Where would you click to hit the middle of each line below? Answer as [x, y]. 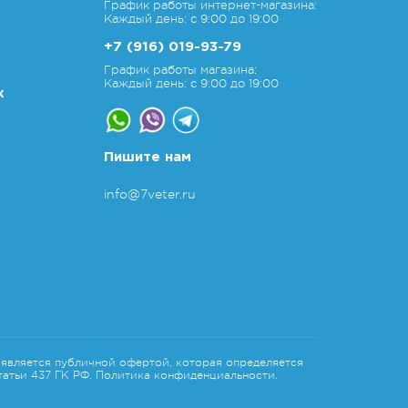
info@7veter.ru [149, 194]
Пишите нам [147, 157]
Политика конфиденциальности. [186, 375]
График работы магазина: [180, 70]
